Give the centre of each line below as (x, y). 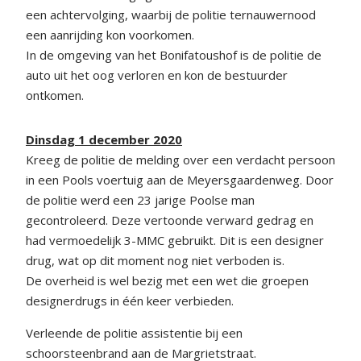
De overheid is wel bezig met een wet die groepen (167, 280)
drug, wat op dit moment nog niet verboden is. (155, 260)
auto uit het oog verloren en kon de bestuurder (157, 75)
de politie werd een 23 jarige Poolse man (140, 200)
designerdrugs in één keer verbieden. (130, 301)
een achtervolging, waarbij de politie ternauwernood (171, 15)
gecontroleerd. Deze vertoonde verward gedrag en (170, 220)
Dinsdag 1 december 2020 (104, 139)
